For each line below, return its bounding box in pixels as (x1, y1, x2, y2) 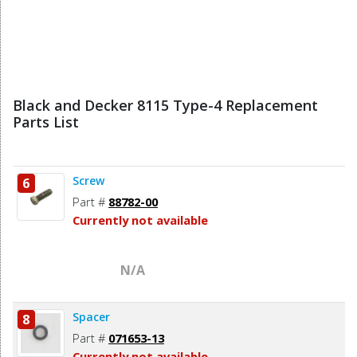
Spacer (73, 308, 110, 324)
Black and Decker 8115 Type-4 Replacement (13, 95, 318, 115)
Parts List (13, 112, 79, 131)
